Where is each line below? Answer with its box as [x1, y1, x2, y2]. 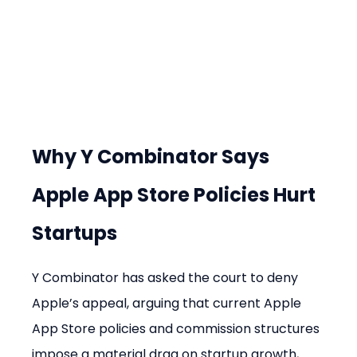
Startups [32, 220, 118, 247]
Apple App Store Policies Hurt [32, 182, 320, 209]
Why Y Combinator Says [32, 143, 274, 171]
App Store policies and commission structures [32, 320, 324, 339]
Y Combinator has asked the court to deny [32, 269, 302, 288]
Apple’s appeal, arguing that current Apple [32, 294, 305, 313]
